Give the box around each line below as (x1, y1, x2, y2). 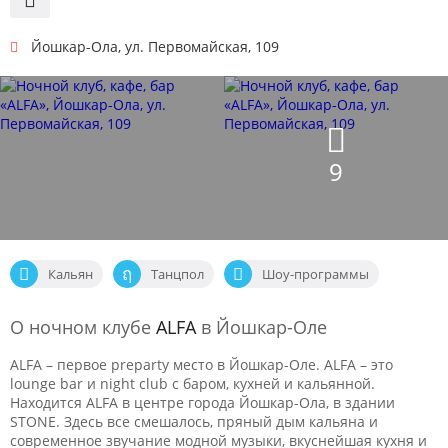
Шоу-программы (262, 264, 369, 283)
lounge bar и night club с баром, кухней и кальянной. (10, 373, 375, 393)
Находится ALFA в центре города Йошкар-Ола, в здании (10, 392, 395, 412)
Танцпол (151, 264, 204, 283)
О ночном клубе (10, 314, 156, 339)
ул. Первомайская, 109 (125, 36, 279, 56)
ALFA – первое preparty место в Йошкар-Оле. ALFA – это (10, 354, 393, 374)
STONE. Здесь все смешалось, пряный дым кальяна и (10, 411, 378, 431)
